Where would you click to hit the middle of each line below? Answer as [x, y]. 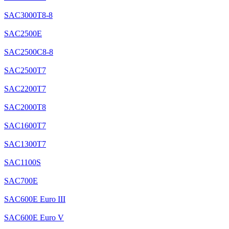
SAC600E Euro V [34, 218]
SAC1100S [22, 163]
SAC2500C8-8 [29, 52]
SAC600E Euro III [35, 199]
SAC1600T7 [25, 126]
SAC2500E [23, 34]
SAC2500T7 [25, 71]
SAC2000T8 [25, 107]
